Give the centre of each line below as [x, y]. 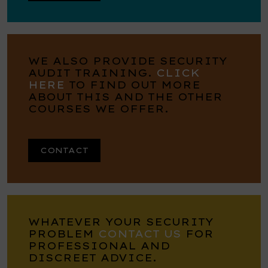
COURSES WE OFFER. [98, 109]
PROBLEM [63, 234]
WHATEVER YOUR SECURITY [121, 222]
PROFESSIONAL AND [99, 246]
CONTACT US [140, 234]
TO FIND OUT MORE [133, 85]
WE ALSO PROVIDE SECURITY [128, 61]
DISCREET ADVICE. [92, 258]
